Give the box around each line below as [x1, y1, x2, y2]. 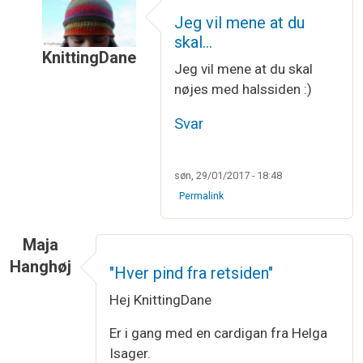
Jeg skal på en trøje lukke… [123, 70, 301, 88]
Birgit [322, 70, 357, 88]
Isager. [109, 344, 151, 361]
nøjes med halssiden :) [174, 80, 312, 97]
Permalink [179, 190, 224, 202]
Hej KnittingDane [109, 291, 211, 308]
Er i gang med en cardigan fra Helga [109, 324, 327, 341]
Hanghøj [10, 257, 71, 276]
